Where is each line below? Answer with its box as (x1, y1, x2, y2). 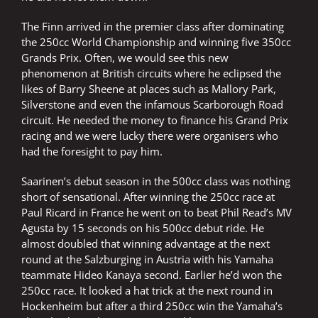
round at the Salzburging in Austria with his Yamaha (21, 252, 273, 267)
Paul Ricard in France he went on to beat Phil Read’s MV (21, 205, 292, 220)
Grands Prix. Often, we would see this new (21, 50, 229, 65)
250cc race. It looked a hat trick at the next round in (21, 283, 273, 298)
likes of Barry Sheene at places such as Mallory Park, (21, 82, 276, 97)
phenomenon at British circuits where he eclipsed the (21, 66, 281, 81)
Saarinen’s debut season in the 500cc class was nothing (21, 174, 290, 189)
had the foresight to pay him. (21, 144, 163, 159)
